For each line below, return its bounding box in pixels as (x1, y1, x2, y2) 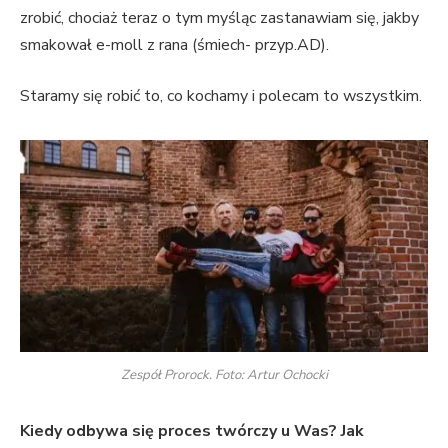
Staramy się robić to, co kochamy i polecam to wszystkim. (20, 85, 422, 108)
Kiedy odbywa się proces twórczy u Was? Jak (20, 419, 364, 442)
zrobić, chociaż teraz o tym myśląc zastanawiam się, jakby (20, 6, 419, 29)
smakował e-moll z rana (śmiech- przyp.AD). (20, 33, 333, 56)
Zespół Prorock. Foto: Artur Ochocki (120, 365, 328, 384)
